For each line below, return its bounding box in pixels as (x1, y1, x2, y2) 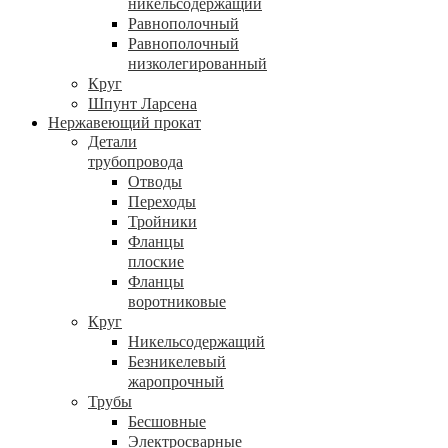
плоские (128, 253, 184, 270)
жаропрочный (128, 373, 224, 390)
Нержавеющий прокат (48, 114, 201, 131)
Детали (88, 133, 137, 150)
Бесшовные (128, 413, 206, 430)
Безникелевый (128, 353, 226, 370)
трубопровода (88, 153, 183, 170)
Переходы (128, 193, 196, 210)
